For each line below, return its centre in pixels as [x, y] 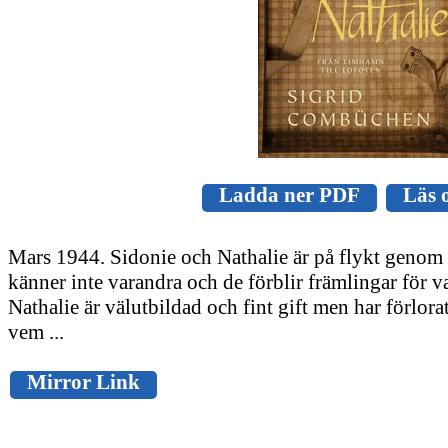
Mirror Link [83, 381]
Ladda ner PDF [289, 194]
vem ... [36, 331]
